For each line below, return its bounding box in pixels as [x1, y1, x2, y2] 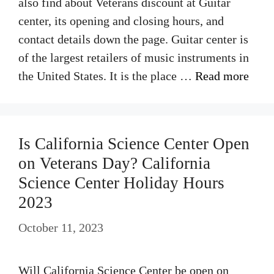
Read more [195, 69, 249, 83]
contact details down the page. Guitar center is [18, 32, 248, 46]
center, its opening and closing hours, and [18, 14, 224, 28]
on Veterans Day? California [18, 154, 210, 172]
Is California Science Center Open [18, 135, 250, 153]
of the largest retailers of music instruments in [18, 51, 249, 64]
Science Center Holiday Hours [18, 174, 224, 192]
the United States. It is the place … [18, 69, 195, 83]
